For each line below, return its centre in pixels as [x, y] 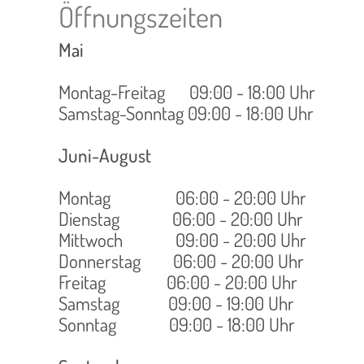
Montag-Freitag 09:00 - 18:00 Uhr [187, 91]
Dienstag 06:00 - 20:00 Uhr [181, 218]
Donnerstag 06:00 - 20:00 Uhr [181, 260]
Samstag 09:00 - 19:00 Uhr [176, 303]
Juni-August [105, 155]
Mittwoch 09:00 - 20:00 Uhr [182, 239]
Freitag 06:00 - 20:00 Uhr [178, 282]
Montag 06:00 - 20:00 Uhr [182, 197]
